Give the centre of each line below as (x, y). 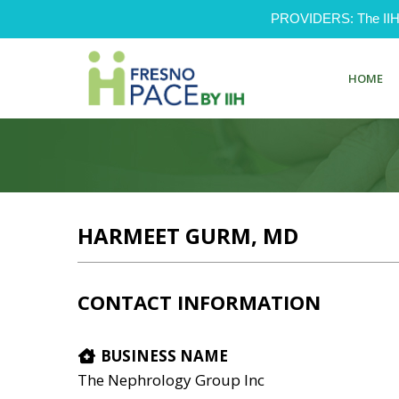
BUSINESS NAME (162, 355)
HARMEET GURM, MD (188, 236)
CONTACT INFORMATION (199, 301)
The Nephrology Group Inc (171, 379)
